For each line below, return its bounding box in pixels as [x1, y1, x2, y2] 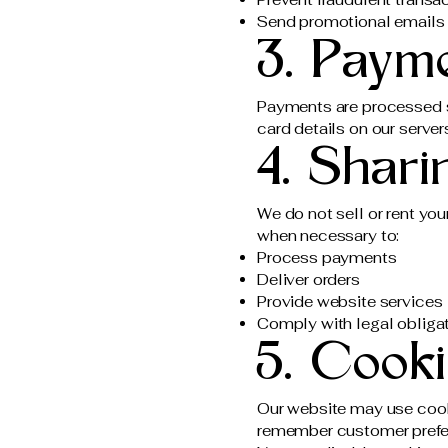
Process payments [257, 248, 397, 267]
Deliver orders [257, 270, 360, 289]
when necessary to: [257, 226, 400, 245]
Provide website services [257, 292, 443, 311]
